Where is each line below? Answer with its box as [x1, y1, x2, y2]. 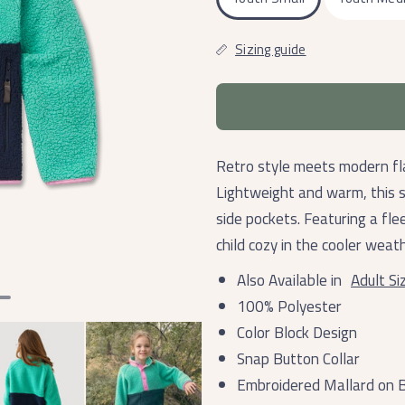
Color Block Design [237, 320, 357, 344]
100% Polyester [237, 294, 342, 318]
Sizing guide [235, 39, 306, 60]
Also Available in [237, 268, 345, 292]
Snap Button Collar [237, 346, 360, 371]
